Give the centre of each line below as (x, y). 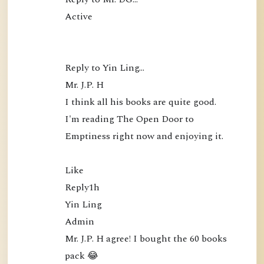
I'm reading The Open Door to (129, 119)
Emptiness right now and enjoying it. (144, 136)
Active (78, 17)
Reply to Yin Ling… (104, 68)
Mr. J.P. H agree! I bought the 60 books (146, 239)
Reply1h (82, 188)
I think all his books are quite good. (140, 102)
